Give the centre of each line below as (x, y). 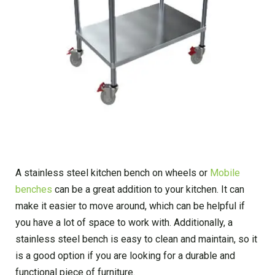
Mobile (225, 173)
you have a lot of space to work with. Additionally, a (124, 223)
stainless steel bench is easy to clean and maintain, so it (136, 239)
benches (34, 190)
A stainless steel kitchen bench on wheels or (113, 173)
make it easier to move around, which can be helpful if (130, 206)
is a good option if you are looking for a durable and (125, 256)
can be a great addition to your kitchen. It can (148, 190)
